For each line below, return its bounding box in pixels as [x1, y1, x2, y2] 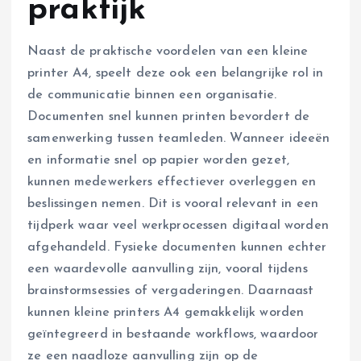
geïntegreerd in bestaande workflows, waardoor [27, 327, 319, 341]
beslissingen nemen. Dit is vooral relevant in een [27, 197, 318, 210]
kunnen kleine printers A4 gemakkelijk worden [27, 305, 305, 319]
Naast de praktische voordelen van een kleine [27, 44, 309, 58]
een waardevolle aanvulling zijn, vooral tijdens [27, 262, 308, 276]
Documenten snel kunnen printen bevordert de [27, 110, 310, 123]
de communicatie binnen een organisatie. [27, 88, 277, 102]
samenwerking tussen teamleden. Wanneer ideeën [27, 131, 330, 145]
